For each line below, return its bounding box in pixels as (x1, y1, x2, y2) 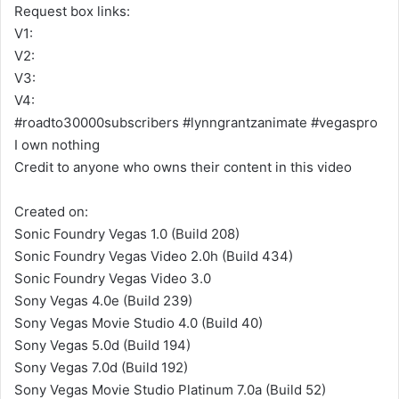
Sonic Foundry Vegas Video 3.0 (14, 270, 211, 287)
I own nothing (14, 136, 100, 153)
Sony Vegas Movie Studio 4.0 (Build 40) (14, 314, 263, 331)
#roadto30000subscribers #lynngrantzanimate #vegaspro (14, 114, 378, 131)
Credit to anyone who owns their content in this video (14, 159, 352, 175)
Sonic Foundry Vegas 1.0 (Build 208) (14, 225, 240, 242)
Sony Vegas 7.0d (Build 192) (14, 359, 188, 376)
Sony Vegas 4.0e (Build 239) (14, 292, 192, 309)
